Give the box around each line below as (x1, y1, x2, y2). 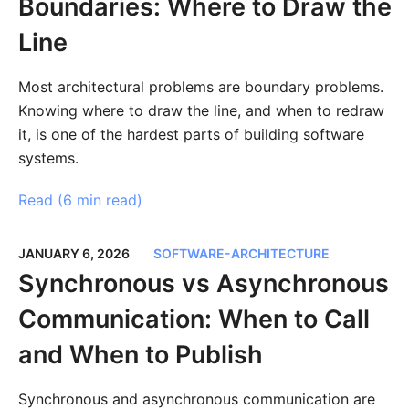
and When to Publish (17, 340, 263, 371)
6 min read (62, 190, 137, 209)
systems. (17, 149, 79, 168)
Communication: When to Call (17, 304, 370, 335)
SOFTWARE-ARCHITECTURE (152, 246, 330, 262)
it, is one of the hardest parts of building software (17, 125, 364, 144)
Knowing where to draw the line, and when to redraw (17, 101, 384, 121)
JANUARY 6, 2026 (17, 246, 130, 262)
